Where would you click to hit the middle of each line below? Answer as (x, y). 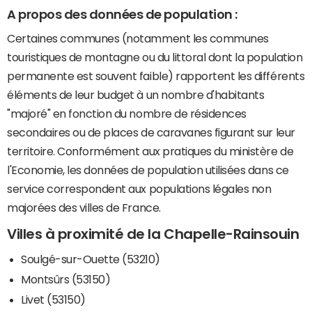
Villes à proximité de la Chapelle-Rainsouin (153, 234)
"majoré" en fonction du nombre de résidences (127, 114)
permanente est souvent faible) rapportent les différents (156, 76)
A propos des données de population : (122, 14)
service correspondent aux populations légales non (139, 189)
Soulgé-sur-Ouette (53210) (91, 259)
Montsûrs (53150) (66, 279)
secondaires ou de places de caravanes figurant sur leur (151, 133)
